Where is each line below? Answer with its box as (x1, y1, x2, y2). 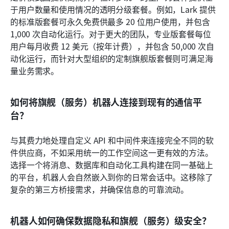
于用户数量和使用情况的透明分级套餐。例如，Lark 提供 (10, 3, 216, 16)
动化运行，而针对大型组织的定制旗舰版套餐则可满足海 (10, 52, 213, 65)
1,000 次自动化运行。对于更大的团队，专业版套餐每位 (10, 28, 211, 40)
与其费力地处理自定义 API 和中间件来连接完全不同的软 (10, 134, 214, 147)
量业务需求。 (10, 64, 59, 77)
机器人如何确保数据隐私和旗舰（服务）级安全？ (10, 214, 211, 227)
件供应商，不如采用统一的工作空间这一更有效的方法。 (10, 146, 213, 159)
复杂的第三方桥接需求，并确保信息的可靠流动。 (10, 183, 189, 196)
